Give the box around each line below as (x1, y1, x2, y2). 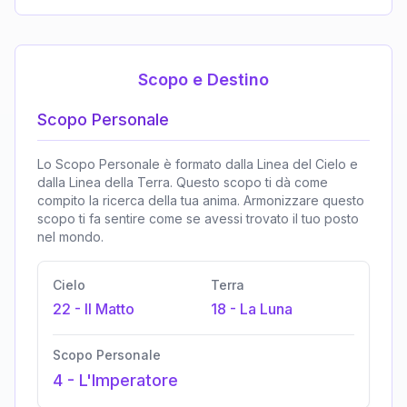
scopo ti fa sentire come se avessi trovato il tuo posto (37, 211, 359, 227)
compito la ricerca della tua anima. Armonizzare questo (37, 193, 364, 209)
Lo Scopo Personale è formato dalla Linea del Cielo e (37, 156, 358, 173)
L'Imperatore (79, 371, 178, 391)
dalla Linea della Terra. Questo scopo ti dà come (37, 174, 328, 191)
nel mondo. (37, 229, 104, 245)
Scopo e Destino (138, 70, 269, 90)
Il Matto (84, 300, 134, 319)
